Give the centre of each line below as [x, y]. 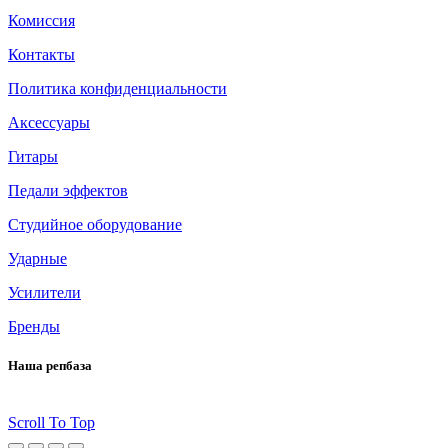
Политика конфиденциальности [117, 88]
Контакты [41, 54]
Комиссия [41, 20]
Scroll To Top [51, 422]
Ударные [37, 258]
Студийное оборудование [95, 224]
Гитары [33, 156]
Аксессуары [49, 122]
